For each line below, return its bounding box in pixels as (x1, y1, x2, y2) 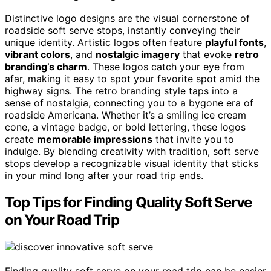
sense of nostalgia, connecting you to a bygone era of (5, 97, 253, 109)
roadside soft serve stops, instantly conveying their (5, 24, 240, 37)
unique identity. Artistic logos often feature (5, 36, 205, 49)
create (5, 133, 37, 146)
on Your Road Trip (5, 211, 119, 229)
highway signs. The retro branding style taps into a (5, 85, 238, 97)
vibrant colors (5, 48, 70, 61)
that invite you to (152, 133, 234, 146)
